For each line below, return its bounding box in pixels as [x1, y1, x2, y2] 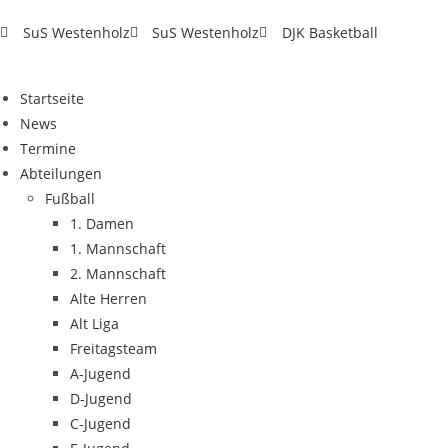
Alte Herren [70, 289, 147, 308]
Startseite [20, 89, 84, 108]
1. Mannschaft [70, 239, 166, 258]
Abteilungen [20, 164, 102, 183]
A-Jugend [70, 364, 131, 383]
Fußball [45, 189, 95, 208]
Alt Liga [70, 314, 119, 333]
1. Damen [70, 214, 134, 233]
